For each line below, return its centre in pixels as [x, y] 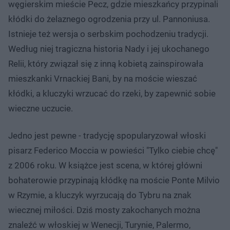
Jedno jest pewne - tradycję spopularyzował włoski [107, 135]
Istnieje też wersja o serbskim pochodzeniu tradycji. [108, 34]
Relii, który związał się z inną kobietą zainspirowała [106, 63]
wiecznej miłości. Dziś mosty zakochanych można [104, 210]
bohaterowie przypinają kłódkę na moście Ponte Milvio [114, 180]
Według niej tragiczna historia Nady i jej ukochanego [109, 49]
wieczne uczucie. [42, 108]
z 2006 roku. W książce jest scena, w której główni [105, 165]
